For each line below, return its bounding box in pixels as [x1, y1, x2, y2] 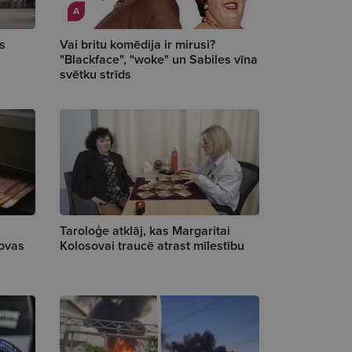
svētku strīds [60, 65, 131, 83]
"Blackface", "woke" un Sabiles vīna [60, 50, 258, 68]
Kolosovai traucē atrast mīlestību [60, 236, 244, 255]
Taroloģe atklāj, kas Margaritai [60, 222, 230, 240]
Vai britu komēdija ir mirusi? [60, 35, 215, 53]
